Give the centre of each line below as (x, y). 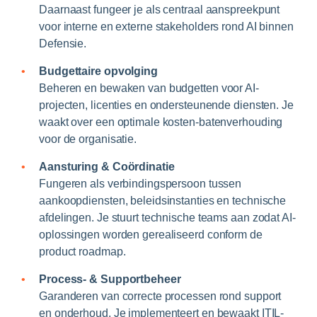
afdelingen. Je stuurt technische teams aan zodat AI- (167, 218)
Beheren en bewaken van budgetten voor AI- (149, 88)
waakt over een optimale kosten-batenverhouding (161, 122)
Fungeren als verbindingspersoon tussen (140, 184)
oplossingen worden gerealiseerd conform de (151, 235)
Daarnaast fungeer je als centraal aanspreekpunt (160, 10)
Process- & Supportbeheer (110, 279)
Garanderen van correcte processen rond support (160, 296)
